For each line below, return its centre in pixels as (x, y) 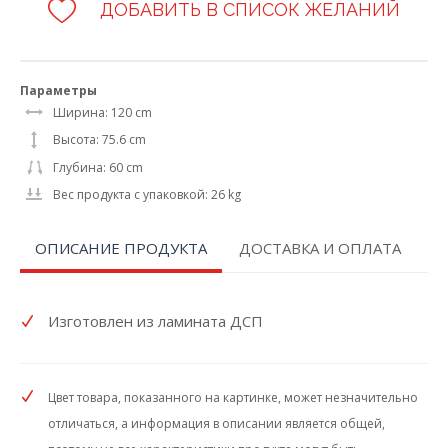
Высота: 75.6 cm (99, 139)
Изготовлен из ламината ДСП (155, 320)
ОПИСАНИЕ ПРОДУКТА (121, 247)
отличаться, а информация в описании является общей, (216, 423)
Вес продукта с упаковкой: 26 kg (147, 194)
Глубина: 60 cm (98, 167)
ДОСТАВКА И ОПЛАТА (320, 247)
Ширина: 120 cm (102, 112)
